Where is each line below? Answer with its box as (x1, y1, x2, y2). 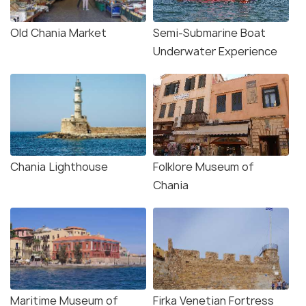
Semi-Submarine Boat (153, 25, 266, 41)
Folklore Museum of (153, 159, 254, 175)
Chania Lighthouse (10, 159, 108, 175)
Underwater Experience (153, 44, 277, 59)
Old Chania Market (10, 25, 107, 41)
